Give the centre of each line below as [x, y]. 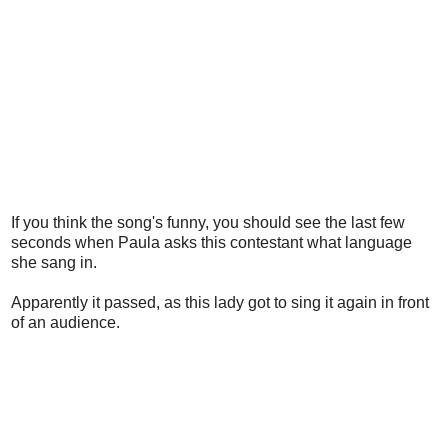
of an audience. [65, 322]
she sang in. [54, 262]
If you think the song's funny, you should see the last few [208, 222]
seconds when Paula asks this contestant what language [211, 242]
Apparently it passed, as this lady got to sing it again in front [220, 302]
